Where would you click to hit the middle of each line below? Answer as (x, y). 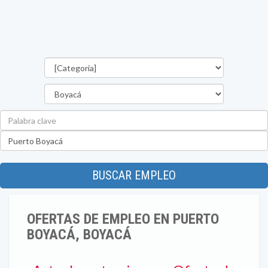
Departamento (163, 89)
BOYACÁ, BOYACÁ (79, 234)
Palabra (149, 115)
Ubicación (153, 135)
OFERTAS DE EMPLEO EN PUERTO (123, 219)
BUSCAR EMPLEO (134, 175)
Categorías (156, 63)
